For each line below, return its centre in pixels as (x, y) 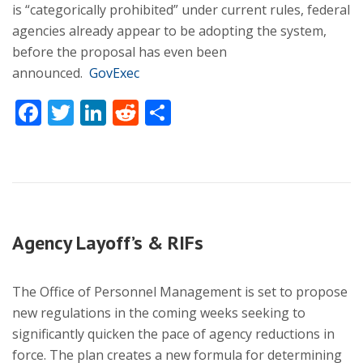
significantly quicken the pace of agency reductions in (173, 334)
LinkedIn (158, 112)
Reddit (178, 112)
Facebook (98, 112)
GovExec (114, 73)
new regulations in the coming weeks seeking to (159, 313)
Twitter (117, 112)
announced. (51, 73)
